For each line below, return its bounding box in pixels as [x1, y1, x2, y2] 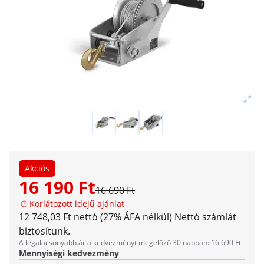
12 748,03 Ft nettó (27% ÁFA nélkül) [19, 210, 172, 223]
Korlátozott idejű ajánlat [29, 198, 124, 209]
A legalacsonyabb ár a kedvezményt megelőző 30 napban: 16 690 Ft [19, 237, 241, 247]
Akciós [25, 163, 49, 174]
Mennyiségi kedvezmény [19, 247, 119, 259]
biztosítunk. [19, 225, 70, 237]
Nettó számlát [174, 210, 236, 223]
